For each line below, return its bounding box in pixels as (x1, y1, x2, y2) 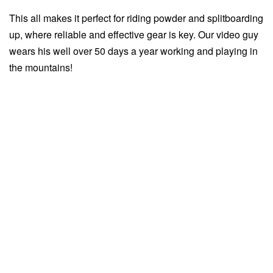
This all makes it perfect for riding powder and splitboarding (9, 11, 263, 26)
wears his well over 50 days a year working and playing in (9, 44, 258, 58)
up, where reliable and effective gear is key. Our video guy (9, 27, 258, 42)
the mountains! (9, 60, 73, 75)
